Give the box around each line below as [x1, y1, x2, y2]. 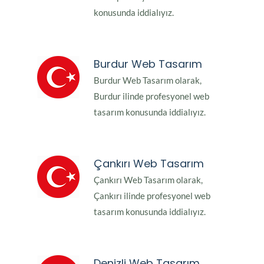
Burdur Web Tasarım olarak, [94, 75, 202, 86]
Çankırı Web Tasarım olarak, [94, 174, 203, 186]
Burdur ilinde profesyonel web [94, 91, 209, 102]
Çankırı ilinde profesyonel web [94, 190, 210, 202]
